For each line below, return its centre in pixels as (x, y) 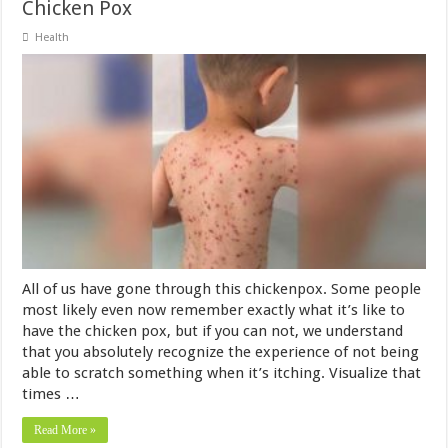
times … (51, 393)
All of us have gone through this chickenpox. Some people (222, 288)
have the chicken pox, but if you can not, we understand (213, 330)
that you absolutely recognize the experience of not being (221, 351)
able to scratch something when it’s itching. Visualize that (222, 372)
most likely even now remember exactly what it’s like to (214, 309)
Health (52, 37)
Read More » (65, 429)
